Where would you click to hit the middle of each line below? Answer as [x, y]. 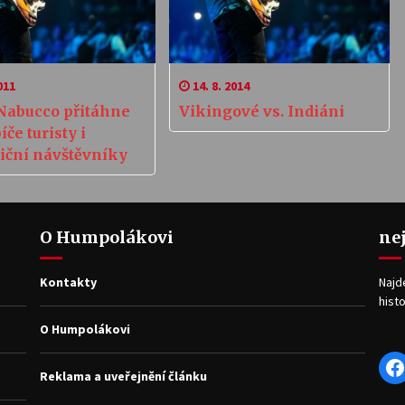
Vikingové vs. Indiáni [261, 111]
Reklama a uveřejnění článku [123, 376]
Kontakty [68, 282]
